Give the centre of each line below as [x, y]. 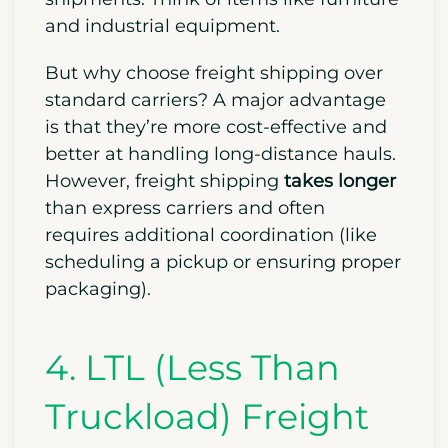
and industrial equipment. [162, 25]
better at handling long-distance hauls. [220, 153]
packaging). [98, 288]
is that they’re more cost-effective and [216, 126]
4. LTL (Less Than [192, 367]
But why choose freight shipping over [214, 72]
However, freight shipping [164, 180]
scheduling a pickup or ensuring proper [223, 261]
